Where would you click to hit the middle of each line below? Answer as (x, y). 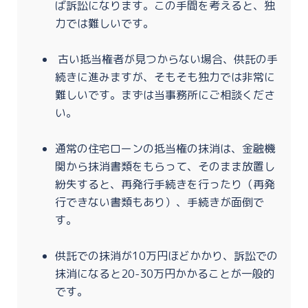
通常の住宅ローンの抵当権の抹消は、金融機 (165, 148)
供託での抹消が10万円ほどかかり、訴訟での (166, 255)
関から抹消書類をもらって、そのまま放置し (165, 166)
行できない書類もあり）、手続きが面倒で (159, 202)
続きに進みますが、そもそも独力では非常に (165, 77)
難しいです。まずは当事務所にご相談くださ (165, 95)
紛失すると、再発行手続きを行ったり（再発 (165, 184)
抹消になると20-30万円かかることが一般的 (165, 273)
